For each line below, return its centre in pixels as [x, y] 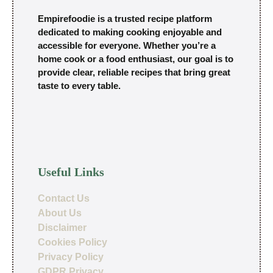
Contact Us [64, 199]
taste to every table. [79, 85]
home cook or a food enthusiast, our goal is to [136, 58]
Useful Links [71, 172]
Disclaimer [62, 228]
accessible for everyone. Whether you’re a [127, 45]
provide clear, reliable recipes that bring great [134, 72]
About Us [60, 213]
